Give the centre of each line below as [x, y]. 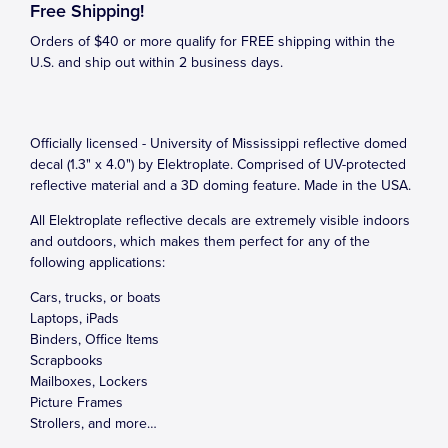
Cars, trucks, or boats [95, 297]
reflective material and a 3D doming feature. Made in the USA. [220, 185]
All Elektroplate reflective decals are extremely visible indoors [220, 220]
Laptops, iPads [74, 318]
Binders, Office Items [94, 339]
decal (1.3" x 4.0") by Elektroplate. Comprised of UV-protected [218, 164]
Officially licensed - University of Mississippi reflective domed [218, 143]
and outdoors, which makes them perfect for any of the [200, 241]
